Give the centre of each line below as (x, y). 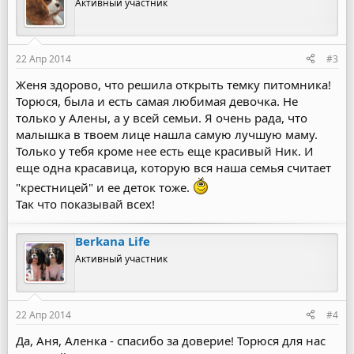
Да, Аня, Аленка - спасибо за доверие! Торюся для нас (171, 340)
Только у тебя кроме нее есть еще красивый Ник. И (165, 151)
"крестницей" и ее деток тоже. (104, 187)
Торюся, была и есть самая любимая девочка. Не (157, 101)
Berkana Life (113, 241)
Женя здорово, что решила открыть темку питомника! (173, 84)
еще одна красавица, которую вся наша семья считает (173, 167)
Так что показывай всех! (85, 203)
